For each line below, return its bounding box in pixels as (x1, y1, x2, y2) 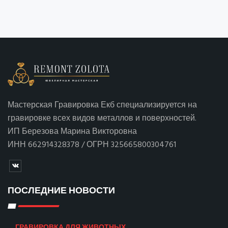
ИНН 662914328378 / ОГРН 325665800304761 (8, 138, 176, 152)
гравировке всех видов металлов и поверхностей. (8, 112, 198, 125)
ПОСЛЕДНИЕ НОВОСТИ (8, 183, 115, 196)
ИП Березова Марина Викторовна (8, 125, 137, 138)
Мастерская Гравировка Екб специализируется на (8, 99, 197, 112)
